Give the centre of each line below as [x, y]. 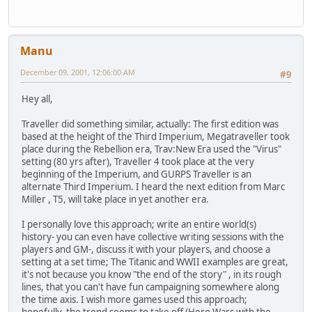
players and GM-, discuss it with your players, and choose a [146, 249]
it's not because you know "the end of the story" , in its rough [151, 274]
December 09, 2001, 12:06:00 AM [78, 72]
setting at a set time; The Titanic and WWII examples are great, [155, 262]
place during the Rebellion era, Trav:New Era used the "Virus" [151, 149]
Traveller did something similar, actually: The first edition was [150, 124]
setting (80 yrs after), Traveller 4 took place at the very [138, 161]
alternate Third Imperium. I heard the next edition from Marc [153, 186]
